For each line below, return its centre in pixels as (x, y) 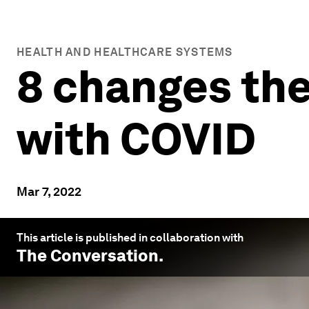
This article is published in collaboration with (130, 238)
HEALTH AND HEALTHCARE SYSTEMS (125, 52)
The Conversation (88, 256)
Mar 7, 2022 (49, 191)
